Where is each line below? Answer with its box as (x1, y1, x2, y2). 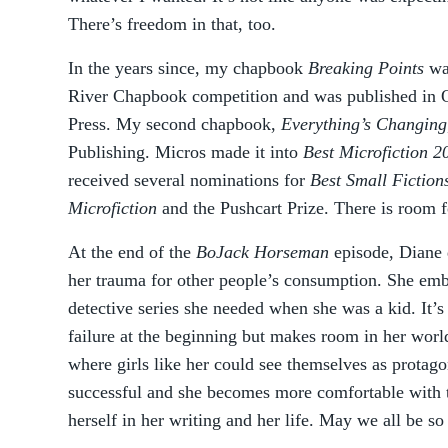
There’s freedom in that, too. (68, 14, 281, 34)
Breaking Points (308, 58, 424, 78)
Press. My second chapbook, (68, 114, 281, 134)
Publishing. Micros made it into (68, 142, 303, 162)
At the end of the (68, 242, 196, 262)
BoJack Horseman (196, 242, 329, 262)
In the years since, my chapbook (68, 58, 308, 78)
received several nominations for (68, 170, 310, 190)
